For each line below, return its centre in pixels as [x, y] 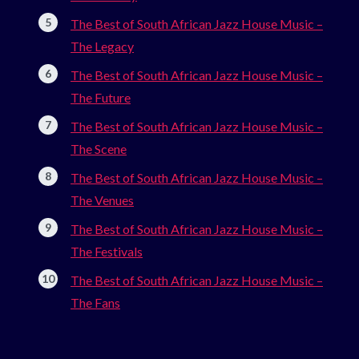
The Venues [102, 200]
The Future [101, 97]
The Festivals [107, 251]
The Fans [95, 302]
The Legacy [102, 46]
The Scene [99, 148]
